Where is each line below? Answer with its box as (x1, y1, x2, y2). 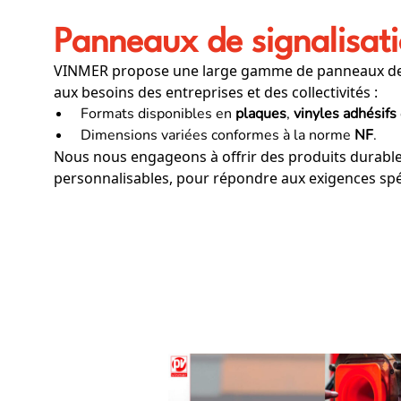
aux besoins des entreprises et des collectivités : (54, 81, 378, 102)
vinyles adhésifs (294, 103, 397, 124)
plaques (235, 103, 286, 124)
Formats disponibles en (81, 103, 235, 124)
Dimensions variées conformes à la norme (81, 124, 354, 145)
